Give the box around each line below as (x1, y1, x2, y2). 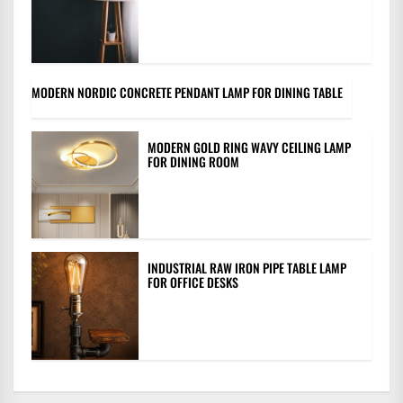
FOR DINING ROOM (148, 151, 240, 171)
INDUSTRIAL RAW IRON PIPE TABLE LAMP (148, 258, 347, 278)
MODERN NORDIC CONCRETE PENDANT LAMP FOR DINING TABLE (31, 82, 343, 102)
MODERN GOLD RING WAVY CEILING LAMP (148, 137, 352, 157)
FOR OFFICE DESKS (148, 273, 239, 292)
